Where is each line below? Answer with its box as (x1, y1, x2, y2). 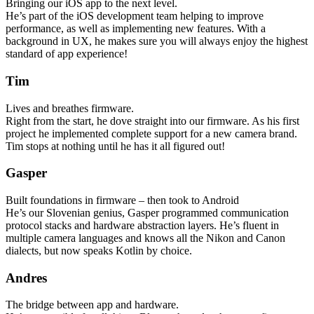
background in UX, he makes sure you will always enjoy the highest (6, 35, 308, 48)
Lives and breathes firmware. (6, 102, 134, 114)
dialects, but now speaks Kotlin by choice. (6, 244, 192, 257)
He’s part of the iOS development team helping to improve (6, 10, 264, 22)
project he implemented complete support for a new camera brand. (6, 127, 297, 139)
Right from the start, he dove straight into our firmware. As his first (6, 114, 299, 127)
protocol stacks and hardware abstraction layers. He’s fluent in (6, 219, 279, 231)
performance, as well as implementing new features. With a (6, 22, 266, 35)
